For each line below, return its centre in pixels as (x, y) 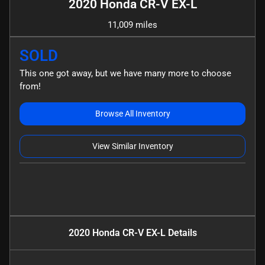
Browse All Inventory (132, 113)
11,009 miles (132, 25)
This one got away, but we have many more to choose (125, 73)
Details (181, 232)
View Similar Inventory (132, 146)
